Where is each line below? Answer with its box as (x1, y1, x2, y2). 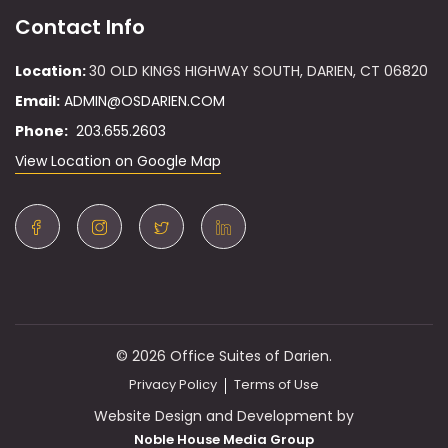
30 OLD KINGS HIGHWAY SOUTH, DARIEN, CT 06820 (89, 61, 428, 82)
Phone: (15, 121, 68, 142)
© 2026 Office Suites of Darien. (116, 346, 332, 367)
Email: (15, 91, 60, 112)
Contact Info (15, 13, 145, 42)
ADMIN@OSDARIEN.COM (64, 91, 225, 112)
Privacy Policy (129, 375, 217, 395)
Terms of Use (234, 375, 319, 395)
